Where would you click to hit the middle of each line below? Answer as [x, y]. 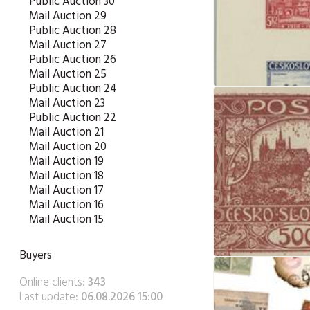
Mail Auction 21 [66, 133]
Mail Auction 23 [67, 103]
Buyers [36, 256]
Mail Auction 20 [68, 147]
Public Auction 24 [73, 89]
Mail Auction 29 [68, 16]
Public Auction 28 [73, 31]
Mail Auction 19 [66, 162]
